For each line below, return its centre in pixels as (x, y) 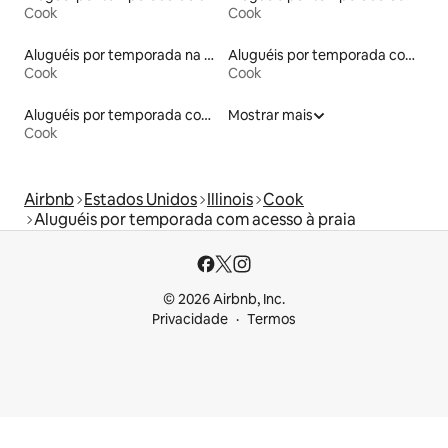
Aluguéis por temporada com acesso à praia (195, 220)
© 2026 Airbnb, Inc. (224, 299)
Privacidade (190, 319)
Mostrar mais (270, 115)
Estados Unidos (140, 200)
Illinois (230, 200)
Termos (271, 319)
